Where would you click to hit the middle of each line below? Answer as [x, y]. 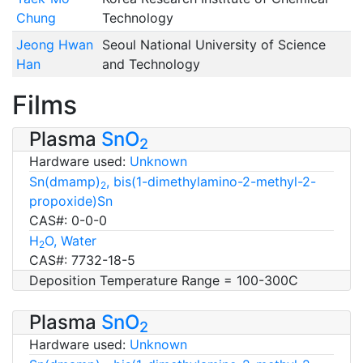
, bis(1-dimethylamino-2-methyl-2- [211, 181]
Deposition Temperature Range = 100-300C [164, 280]
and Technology [151, 64]
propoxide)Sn [71, 201]
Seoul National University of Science [214, 44]
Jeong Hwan [54, 44]
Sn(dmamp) [65, 181]
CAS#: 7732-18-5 [82, 260]
